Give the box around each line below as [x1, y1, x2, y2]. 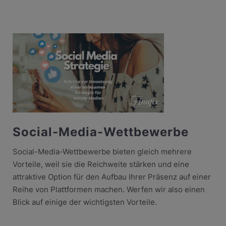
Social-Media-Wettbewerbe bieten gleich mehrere [12, 146, 192, 156]
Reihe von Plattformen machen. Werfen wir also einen [12, 184, 205, 194]
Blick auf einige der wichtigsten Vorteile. [12, 197, 157, 207]
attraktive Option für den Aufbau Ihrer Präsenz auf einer [12, 172, 211, 182]
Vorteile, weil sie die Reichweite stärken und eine [12, 159, 189, 169]
